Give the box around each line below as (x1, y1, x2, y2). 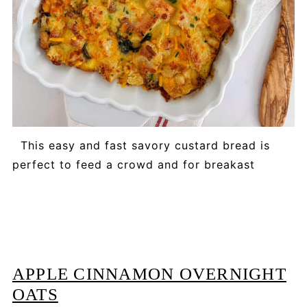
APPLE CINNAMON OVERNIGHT (12, 264, 286, 283)
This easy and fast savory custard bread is (12, 138, 270, 152)
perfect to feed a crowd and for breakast (12, 157, 255, 171)
